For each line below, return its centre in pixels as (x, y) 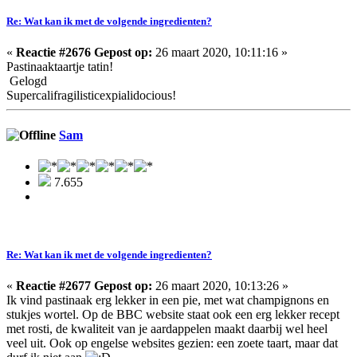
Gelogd (27, 81)
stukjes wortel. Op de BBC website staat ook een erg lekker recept (173, 315)
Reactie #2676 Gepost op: (84, 53)
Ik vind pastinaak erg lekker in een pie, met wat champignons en (168, 300)
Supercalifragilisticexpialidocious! (91, 96)
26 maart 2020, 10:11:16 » (220, 53)
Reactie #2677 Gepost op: (84, 286)
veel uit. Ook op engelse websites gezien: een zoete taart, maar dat (172, 343)
